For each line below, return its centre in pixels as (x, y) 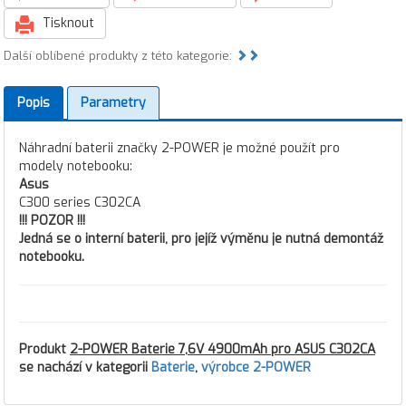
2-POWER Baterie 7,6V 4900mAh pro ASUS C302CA (222, 349)
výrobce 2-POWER (256, 367)
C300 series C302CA (80, 203)
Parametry (113, 103)
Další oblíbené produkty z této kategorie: (120, 56)
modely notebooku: (76, 166)
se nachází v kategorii (85, 367)
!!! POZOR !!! (52, 221)
